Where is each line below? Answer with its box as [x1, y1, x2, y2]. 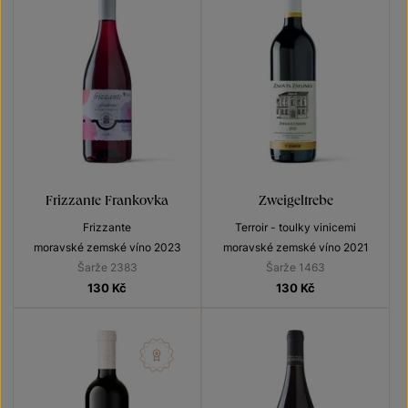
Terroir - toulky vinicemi [235, 220, 356, 235]
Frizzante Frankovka [46, 190, 168, 209]
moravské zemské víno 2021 [222, 240, 369, 255]
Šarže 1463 [266, 260, 325, 275]
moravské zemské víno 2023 [33, 240, 181, 255]
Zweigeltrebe [258, 190, 333, 209]
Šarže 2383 [76, 260, 138, 275]
